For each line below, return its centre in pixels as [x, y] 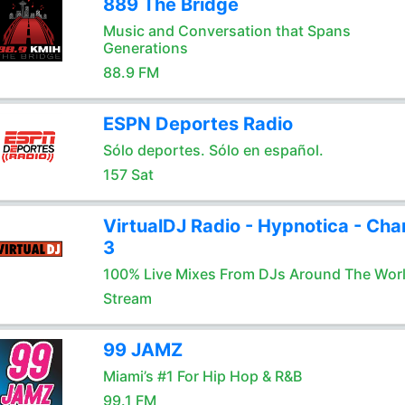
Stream [127, 298]
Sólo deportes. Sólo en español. [213, 150]
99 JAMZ [142, 350]
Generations [145, 48]
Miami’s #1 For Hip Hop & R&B [202, 376]
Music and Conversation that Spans [226, 31]
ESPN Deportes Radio [198, 124]
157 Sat [128, 174]
